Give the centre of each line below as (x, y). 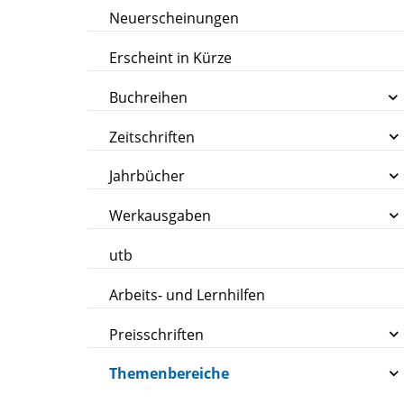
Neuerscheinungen (174, 18)
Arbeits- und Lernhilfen (188, 294)
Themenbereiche (170, 374)
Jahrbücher (147, 176)
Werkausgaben (161, 216)
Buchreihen (149, 97)
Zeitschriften (152, 137)
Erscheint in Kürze (171, 57)
